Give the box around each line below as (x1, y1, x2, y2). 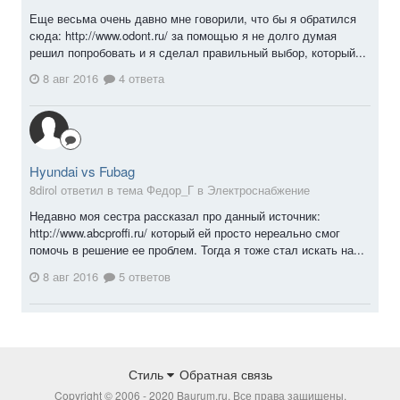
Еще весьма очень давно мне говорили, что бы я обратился (29, 9, 356, 27)
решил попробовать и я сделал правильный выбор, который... (29, 43, 366, 61)
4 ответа (115, 70, 164, 87)
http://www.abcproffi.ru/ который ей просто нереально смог (29, 224, 340, 242)
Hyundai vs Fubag (29, 162, 135, 181)
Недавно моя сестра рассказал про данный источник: (29, 207, 321, 225)
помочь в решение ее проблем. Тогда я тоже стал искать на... (29, 241, 364, 259)
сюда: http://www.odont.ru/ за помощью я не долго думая (29, 26, 337, 44)
